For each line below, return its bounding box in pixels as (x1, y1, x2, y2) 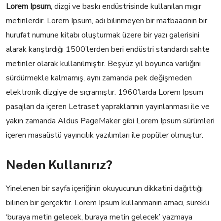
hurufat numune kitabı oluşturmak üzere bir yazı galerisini (6, 30, 199, 40)
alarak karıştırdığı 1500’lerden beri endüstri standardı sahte (6, 44, 210, 55)
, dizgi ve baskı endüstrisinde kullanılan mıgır (51, 1, 201, 12)
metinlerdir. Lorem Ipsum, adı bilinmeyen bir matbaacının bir (6, 15, 207, 26)
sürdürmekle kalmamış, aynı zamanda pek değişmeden (6, 73, 192, 83)
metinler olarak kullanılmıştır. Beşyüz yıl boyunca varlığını (6, 58, 201, 69)
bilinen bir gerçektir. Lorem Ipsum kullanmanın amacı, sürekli (6, 197, 209, 208)
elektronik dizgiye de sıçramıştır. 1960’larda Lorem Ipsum (6, 87, 203, 98)
